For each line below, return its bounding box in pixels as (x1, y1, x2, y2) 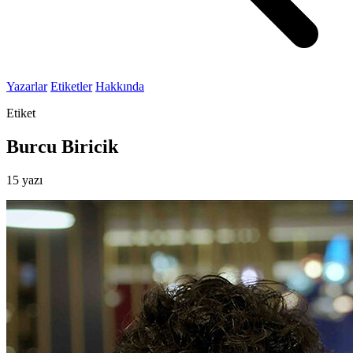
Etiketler (50, 80, 92, 93)
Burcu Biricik (6, 136, 118, 157)
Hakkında (95, 80, 144, 93)
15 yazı (6, 173, 43, 187)
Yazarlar (6, 80, 47, 93)
